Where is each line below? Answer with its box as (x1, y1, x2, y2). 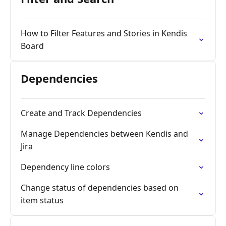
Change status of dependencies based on (21, 182, 179, 193)
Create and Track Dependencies (21, 107, 142, 119)
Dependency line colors (21, 161, 110, 173)
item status (21, 195, 64, 206)
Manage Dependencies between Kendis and (21, 128, 188, 139)
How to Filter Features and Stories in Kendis (21, 28, 187, 39)
